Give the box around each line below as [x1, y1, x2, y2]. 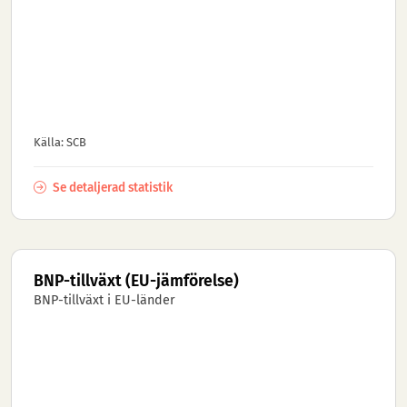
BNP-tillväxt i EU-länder [34, 293, 175, 308]
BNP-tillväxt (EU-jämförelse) [34, 272, 239, 291]
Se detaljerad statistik [50, 180, 173, 195]
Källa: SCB [34, 135, 86, 149]
